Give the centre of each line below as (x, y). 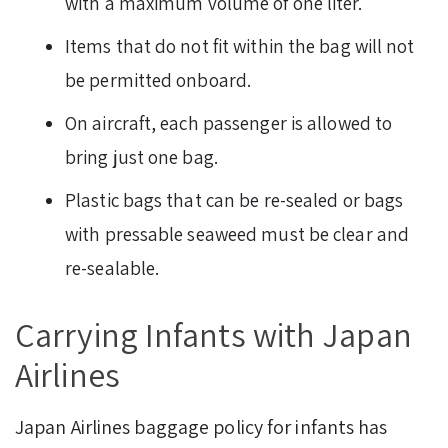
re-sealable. (112, 268)
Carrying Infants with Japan (213, 335)
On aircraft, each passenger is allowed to (229, 123)
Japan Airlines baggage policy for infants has (201, 427)
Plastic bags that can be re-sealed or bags (234, 200)
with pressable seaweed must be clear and (237, 234)
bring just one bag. (144, 157)
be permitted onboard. (158, 80)
